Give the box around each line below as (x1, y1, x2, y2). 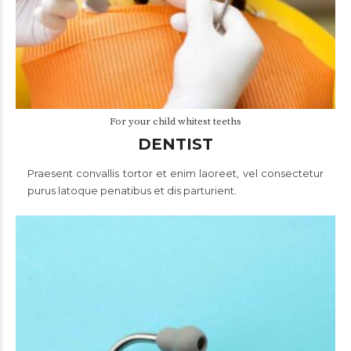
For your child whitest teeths (110, 115, 241, 128)
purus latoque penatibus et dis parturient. (27, 184, 237, 197)
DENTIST (138, 135, 213, 154)
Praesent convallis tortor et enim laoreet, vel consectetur (27, 167, 324, 179)
